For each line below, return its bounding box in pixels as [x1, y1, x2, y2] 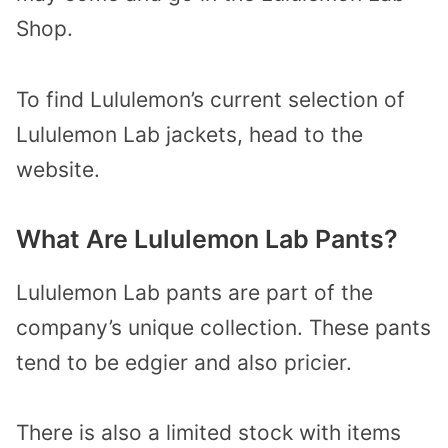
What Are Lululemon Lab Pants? [16, 223, 398, 254]
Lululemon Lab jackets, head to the [16, 122, 363, 148]
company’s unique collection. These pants [16, 314, 431, 340]
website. [16, 157, 100, 183]
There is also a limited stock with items [16, 420, 401, 446]
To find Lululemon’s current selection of [16, 87, 405, 113]
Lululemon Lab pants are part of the [16, 279, 373, 305]
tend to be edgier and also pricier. [16, 349, 352, 375]
